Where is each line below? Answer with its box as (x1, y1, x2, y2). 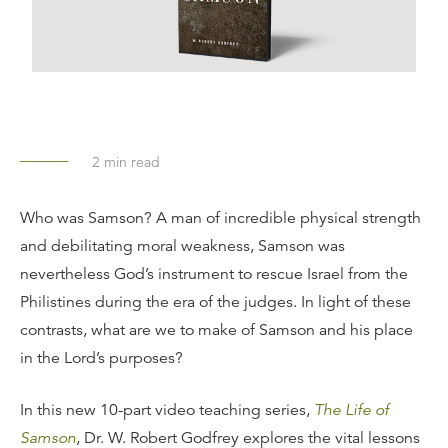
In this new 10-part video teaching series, (20, 399, 314, 420)
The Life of (314, 399, 389, 420)
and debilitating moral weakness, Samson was (20, 235, 345, 256)
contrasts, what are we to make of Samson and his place (20, 319, 413, 340)
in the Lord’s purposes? (20, 347, 183, 368)
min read (100, 152, 160, 171)
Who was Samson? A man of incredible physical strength (20, 207, 421, 228)
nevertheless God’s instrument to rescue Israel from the (20, 263, 408, 284)
